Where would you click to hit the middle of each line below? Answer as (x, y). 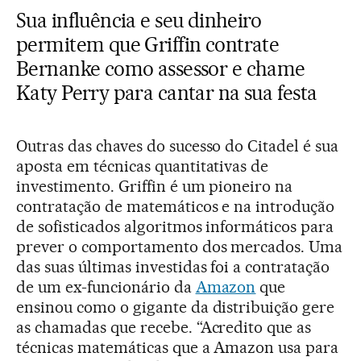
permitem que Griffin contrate (148, 44)
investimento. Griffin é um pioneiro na (155, 186)
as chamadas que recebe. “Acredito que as (164, 327)
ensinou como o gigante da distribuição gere (176, 307)
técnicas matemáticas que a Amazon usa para (178, 347)
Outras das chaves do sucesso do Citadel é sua (178, 145)
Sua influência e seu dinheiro (139, 20)
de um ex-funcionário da (106, 286)
